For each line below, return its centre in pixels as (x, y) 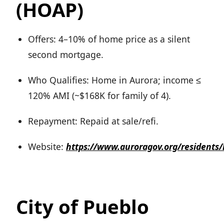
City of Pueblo (82, 207)
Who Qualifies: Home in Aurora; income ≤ (114, 80)
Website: (47, 147)
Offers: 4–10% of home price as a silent (109, 39)
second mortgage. (66, 55)
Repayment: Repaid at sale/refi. (93, 121)
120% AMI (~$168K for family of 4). (99, 96)
